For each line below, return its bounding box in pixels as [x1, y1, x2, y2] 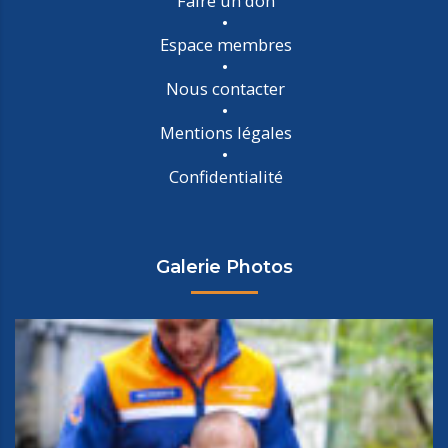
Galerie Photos [155, 256, 293, 279]
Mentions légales [159, 121, 292, 145]
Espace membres [159, 33, 292, 57]
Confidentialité [168, 165, 283, 189]
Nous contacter [166, 77, 285, 101]
